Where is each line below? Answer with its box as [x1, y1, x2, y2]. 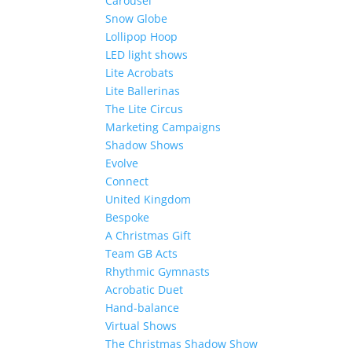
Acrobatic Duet [105, 282, 184, 297]
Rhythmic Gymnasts [105, 264, 211, 279]
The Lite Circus [105, 101, 184, 116]
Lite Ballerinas [105, 83, 181, 98]
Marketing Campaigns [105, 119, 222, 134]
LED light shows [105, 47, 189, 62]
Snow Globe [105, 11, 168, 26]
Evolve [105, 156, 139, 170]
